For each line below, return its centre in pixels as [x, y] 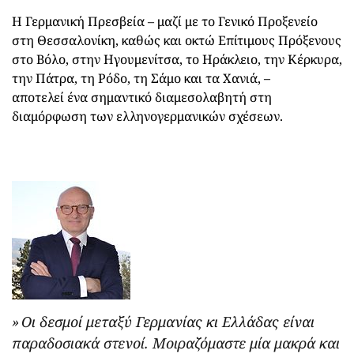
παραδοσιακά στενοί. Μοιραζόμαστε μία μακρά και [176, 343]
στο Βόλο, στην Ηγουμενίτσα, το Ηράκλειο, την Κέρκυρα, [177, 59]
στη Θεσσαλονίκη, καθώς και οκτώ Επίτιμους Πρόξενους [177, 40]
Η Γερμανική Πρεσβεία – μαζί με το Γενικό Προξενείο [165, 21]
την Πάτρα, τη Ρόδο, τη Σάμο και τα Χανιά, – [141, 78]
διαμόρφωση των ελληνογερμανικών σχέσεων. [147, 116]
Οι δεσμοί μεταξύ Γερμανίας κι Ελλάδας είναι [168, 321]
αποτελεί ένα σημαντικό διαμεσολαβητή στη [142, 97]
